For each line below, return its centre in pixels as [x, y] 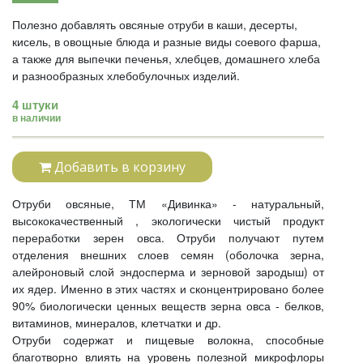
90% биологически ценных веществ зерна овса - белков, [168, 305]
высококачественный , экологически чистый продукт [168, 220]
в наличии [36, 117]
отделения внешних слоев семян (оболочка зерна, [168, 254]
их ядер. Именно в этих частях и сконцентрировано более [168, 288]
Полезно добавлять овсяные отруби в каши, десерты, [155, 24]
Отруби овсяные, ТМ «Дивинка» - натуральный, [168, 203]
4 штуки [35, 105]
